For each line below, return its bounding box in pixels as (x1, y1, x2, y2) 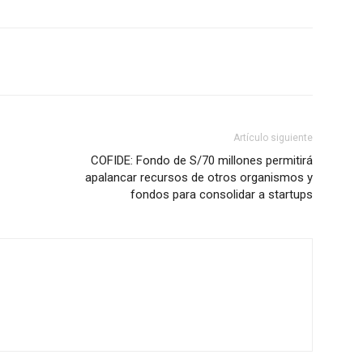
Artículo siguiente (233, 132, 313, 143)
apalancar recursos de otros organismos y (85, 170, 313, 185)
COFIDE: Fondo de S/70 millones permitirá (91, 153, 313, 168)
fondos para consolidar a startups (130, 187, 313, 202)
